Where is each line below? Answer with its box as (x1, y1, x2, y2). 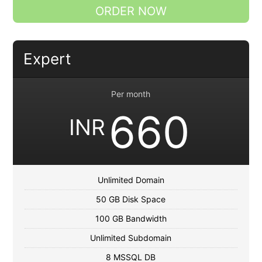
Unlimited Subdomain (90, 233, 172, 243)
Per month (111, 89, 151, 99)
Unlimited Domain (97, 175, 164, 185)
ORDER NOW (95, 4, 167, 19)
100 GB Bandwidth (95, 213, 167, 224)
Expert (23, 50, 71, 68)
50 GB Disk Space (96, 194, 166, 205)
